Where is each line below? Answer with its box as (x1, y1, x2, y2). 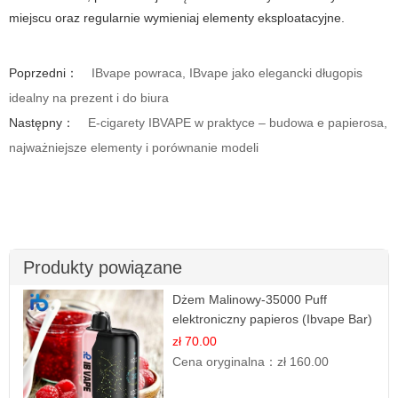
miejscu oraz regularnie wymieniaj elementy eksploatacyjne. (9, 11, 345, 26)
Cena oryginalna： (172, 354, 278, 370)
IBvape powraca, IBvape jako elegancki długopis (92, 66, 362, 81)
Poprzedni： (9, 66, 78, 81)
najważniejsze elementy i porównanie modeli (9, 140, 259, 155)
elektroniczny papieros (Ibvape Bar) (172, 312, 373, 327)
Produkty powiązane (23, 258, 182, 278)
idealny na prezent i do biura (9, 91, 169, 106)
